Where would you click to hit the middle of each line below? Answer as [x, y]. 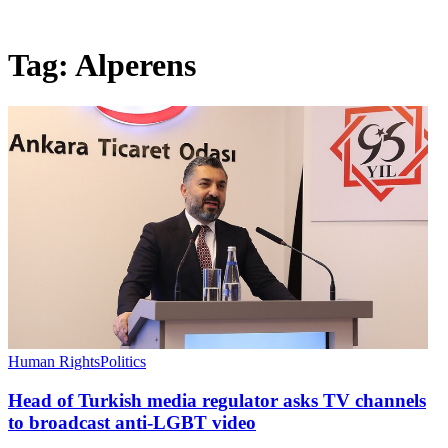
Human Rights [54, 361]
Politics [123, 361]
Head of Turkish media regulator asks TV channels [217, 400]
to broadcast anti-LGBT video [132, 422]
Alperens [135, 65]
